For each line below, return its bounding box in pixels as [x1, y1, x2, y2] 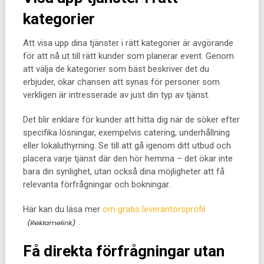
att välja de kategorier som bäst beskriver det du [22, 64, 209, 74]
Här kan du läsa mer [22, 204, 103, 214]
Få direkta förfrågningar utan [22, 242, 225, 260]
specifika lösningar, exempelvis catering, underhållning [22, 127, 230, 138]
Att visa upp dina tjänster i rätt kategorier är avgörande [22, 38, 233, 48]
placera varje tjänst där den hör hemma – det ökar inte [22, 153, 233, 164]
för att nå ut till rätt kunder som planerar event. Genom [22, 51, 234, 61]
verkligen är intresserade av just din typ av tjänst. [22, 90, 210, 100]
